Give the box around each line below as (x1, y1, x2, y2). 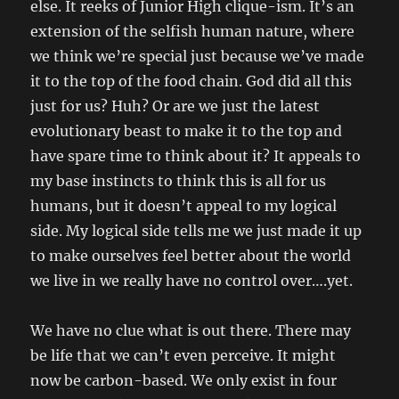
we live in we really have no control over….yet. (30, 272, 354, 289)
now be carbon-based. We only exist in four (30, 371, 338, 389)
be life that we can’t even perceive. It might (30, 346, 337, 364)
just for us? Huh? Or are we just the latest (30, 97, 321, 115)
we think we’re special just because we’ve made (30, 47, 365, 65)
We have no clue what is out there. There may (30, 322, 352, 339)
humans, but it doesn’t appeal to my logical (30, 197, 338, 215)
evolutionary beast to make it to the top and (30, 122, 343, 140)
